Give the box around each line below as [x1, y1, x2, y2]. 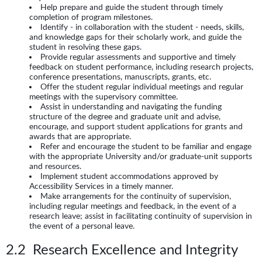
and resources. [29, 161, 81, 171]
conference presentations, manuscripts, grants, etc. [29, 72, 211, 82]
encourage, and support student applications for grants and [29, 122, 243, 132]
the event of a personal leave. [29, 221, 139, 231]
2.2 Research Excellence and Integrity [6, 242, 238, 258]
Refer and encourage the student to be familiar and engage [40, 142, 251, 151]
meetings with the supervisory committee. [29, 92, 178, 102]
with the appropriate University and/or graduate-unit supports [29, 151, 252, 161]
